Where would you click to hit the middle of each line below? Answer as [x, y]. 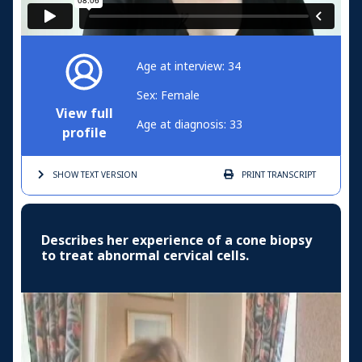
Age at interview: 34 [189, 67]
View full [84, 114]
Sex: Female [168, 96]
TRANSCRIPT [290, 175]
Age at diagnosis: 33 [189, 125]
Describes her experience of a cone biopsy [177, 241]
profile [84, 133]
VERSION [118, 175]
